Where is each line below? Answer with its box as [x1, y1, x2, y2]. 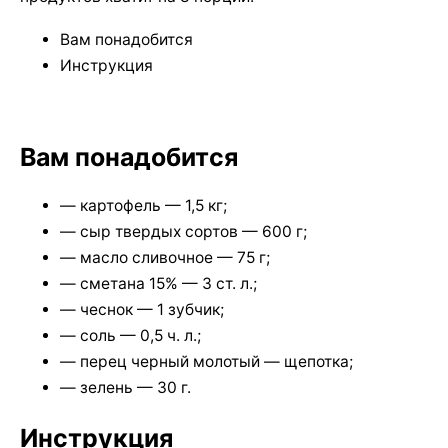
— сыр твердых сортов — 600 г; [60, 222, 307, 242]
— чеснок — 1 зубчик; [60, 300, 224, 320]
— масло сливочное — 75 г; [60, 248, 270, 268]
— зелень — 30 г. [60, 378, 191, 398]
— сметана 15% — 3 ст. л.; [60, 274, 257, 294]
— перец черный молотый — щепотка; [60, 352, 353, 372]
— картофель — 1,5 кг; [60, 196, 227, 216]
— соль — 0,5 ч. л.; [60, 326, 201, 346]
